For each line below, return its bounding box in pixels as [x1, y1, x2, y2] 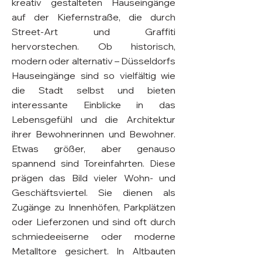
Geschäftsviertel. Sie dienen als [12, 187, 175, 198]
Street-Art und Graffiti [12, 26, 175, 37]
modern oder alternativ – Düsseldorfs [12, 55, 175, 67]
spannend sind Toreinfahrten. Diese [12, 157, 175, 169]
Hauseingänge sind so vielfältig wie [12, 70, 175, 81]
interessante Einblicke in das [12, 99, 175, 111]
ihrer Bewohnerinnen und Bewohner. [12, 128, 175, 140]
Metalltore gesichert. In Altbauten [12, 245, 175, 257]
